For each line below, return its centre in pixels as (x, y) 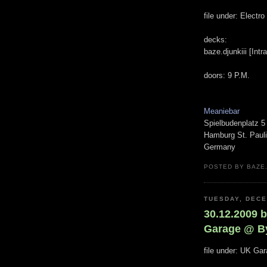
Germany (220, 147)
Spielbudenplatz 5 (235, 123)
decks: (215, 39)
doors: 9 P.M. (227, 75)
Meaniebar (222, 111)
